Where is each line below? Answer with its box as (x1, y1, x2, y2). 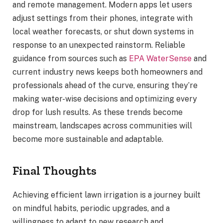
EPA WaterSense (129, 53, 192, 63)
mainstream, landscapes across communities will (12, 120, 192, 130)
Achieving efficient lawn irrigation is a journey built (12, 190, 201, 200)
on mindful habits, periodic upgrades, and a (12, 204, 170, 213)
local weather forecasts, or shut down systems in (12, 26, 194, 36)
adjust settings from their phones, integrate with (12, 13, 193, 23)
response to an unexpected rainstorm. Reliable (12, 40, 185, 50)
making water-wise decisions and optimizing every (12, 94, 197, 104)
